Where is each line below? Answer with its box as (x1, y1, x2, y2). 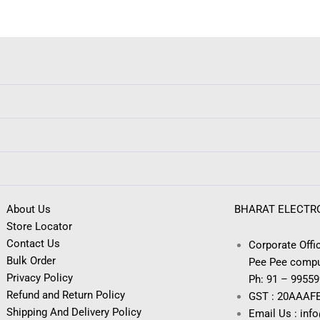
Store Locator (6, 219, 72, 233)
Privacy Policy (6, 271, 73, 284)
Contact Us (6, 236, 60, 250)
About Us (6, 202, 51, 216)
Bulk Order (6, 254, 56, 267)
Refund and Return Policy (6, 288, 125, 301)
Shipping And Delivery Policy (6, 305, 141, 319)
